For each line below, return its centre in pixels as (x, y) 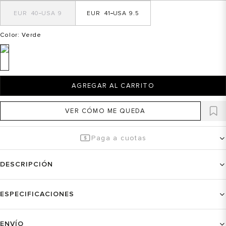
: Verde (30, 35)
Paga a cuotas (119, 138)
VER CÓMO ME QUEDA (105, 111)
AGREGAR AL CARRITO (113, 86)
